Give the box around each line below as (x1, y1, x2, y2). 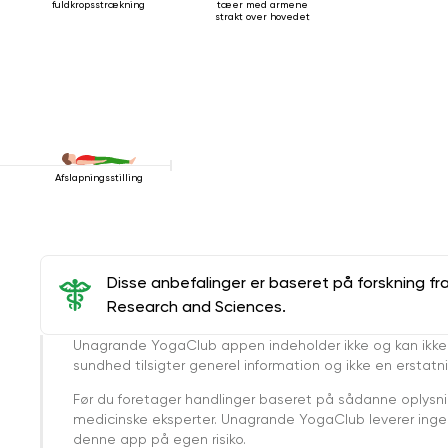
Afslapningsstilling (54, 171, 143, 183)
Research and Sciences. (107, 296, 286, 316)
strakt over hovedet (215, 10, 311, 22)
